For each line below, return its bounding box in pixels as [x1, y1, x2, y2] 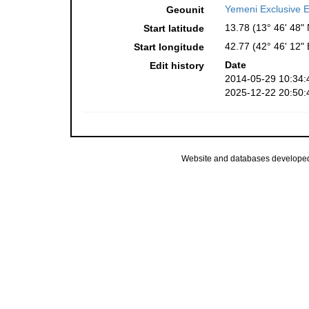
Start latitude [143, 23, 204, 34]
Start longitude [133, 41, 204, 53]
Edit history [149, 60, 204, 72]
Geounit [166, 4, 204, 16]
